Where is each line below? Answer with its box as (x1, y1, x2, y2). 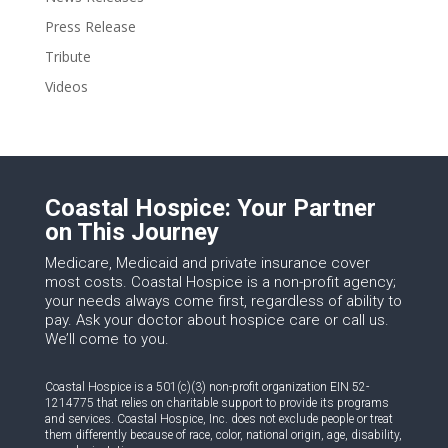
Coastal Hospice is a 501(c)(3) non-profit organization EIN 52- (44, 380, 369, 395)
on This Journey (44, 218, 219, 247)
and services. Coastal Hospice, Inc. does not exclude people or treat (44, 412, 393, 427)
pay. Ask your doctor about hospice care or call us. (44, 311, 389, 330)
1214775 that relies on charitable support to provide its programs (44, 396, 389, 411)
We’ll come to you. (44, 330, 169, 349)
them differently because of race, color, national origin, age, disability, (44, 428, 402, 443)
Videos (44, 77, 88, 97)
